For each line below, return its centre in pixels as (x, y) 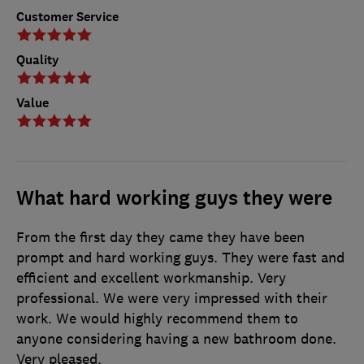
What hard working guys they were (174, 198)
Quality (38, 59)
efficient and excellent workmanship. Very (151, 277)
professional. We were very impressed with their (172, 298)
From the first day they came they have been (160, 237)
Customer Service (67, 16)
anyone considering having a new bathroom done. (176, 338)
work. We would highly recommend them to (157, 318)
